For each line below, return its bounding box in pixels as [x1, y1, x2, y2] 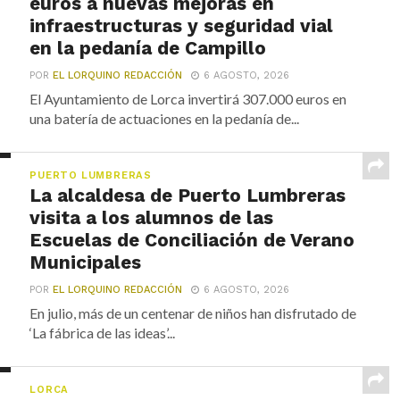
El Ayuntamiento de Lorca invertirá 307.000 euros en [29, 89, 347, 107]
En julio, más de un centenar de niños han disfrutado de [29, 304, 357, 321]
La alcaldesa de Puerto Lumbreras [29, 184, 346, 206]
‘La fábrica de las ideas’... [29, 323, 176, 341]
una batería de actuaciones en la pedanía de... [29, 109, 300, 127]
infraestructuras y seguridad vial [29, 14, 334, 37]
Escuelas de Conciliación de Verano [29, 229, 355, 251]
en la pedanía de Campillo [29, 37, 267, 59]
